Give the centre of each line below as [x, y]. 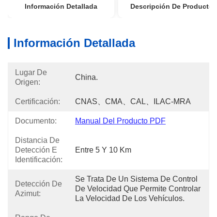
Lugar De [31, 72]
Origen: [28, 82]
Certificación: [38, 101]
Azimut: [28, 194]
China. [86, 77]
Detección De [39, 184]
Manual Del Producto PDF [120, 121]
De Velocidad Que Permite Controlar [138, 189]
